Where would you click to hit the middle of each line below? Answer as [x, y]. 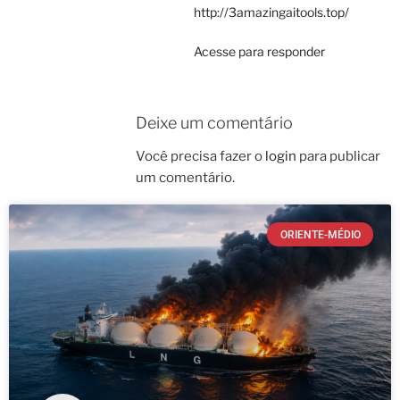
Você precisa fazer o [200, 157]
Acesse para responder [259, 51]
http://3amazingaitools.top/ [271, 12]
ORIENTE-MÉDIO [320, 234]
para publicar [338, 157]
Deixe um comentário [214, 122]
